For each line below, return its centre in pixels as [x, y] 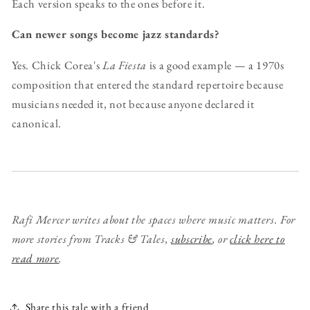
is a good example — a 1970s [216, 65]
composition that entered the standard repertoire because [147, 84]
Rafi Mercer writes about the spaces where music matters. [145, 219]
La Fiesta [125, 65]
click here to [257, 239]
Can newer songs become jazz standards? [116, 34]
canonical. [37, 123]
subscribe [191, 239]
